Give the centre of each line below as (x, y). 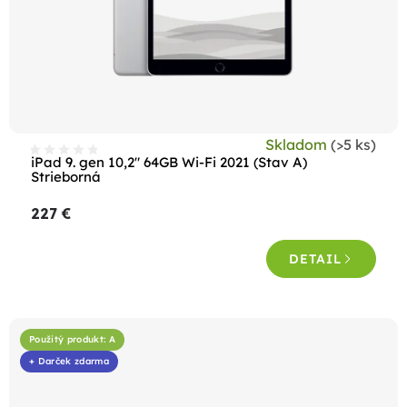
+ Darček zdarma (69, 361)
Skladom (298, 144)
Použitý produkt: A (72, 339)
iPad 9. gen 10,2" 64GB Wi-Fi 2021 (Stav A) (169, 162)
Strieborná (66, 176)
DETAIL (315, 258)
